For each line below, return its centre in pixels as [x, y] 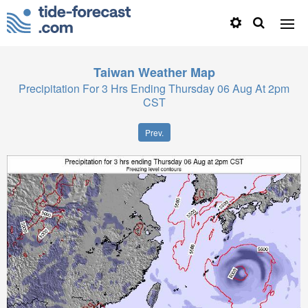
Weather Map [176, 72]
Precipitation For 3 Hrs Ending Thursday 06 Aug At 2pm [154, 88]
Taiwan [114, 72]
